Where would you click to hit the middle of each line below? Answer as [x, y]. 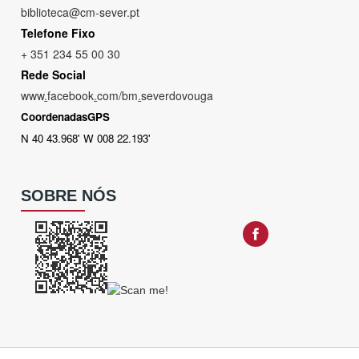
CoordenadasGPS [66, 117]
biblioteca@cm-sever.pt [81, 12]
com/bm [118, 95]
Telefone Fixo [58, 33]
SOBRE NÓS [69, 196]
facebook [71, 95]
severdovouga [177, 95]
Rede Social [54, 75]
